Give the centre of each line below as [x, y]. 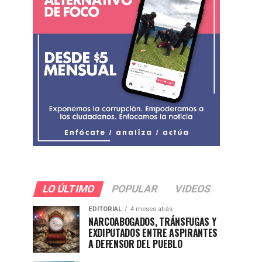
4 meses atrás [151, 209]
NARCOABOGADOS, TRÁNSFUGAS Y [152, 221]
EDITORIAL [105, 209]
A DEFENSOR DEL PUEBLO [135, 244]
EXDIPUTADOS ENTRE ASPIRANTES [153, 232]
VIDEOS [192, 189]
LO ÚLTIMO [68, 189]
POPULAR [134, 189]
